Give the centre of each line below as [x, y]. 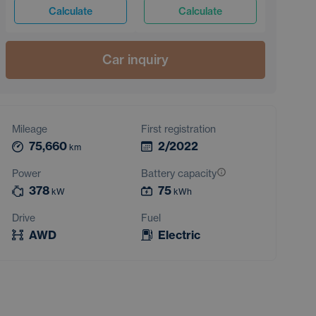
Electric [179, 235]
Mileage [30, 129]
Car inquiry [135, 60]
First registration [178, 129]
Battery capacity [179, 173]
